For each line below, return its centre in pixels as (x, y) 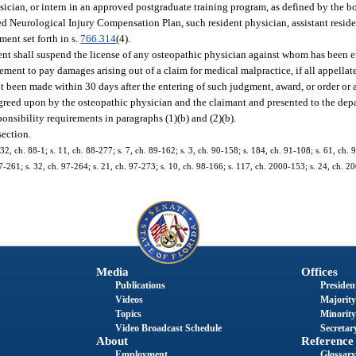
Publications (140, 286)
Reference (327, 341)
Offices (319, 272)
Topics (128, 314)
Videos (129, 300)
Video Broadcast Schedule (168, 329)
